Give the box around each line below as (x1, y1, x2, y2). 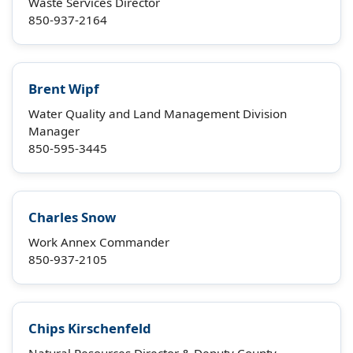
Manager (28, 123, 80, 139)
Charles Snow (28, 208, 116, 226)
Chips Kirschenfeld (28, 319, 151, 337)
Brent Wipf (28, 80, 99, 98)
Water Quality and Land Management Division (28, 106, 287, 121)
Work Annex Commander (28, 234, 169, 250)
